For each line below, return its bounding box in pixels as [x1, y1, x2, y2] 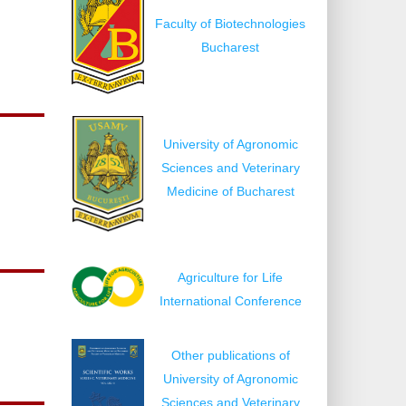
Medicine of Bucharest [166, 183, 295, 198]
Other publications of [170, 347, 290, 362]
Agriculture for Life [178, 269, 283, 285]
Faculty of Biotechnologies [155, 15, 305, 31]
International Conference [159, 293, 302, 308]
